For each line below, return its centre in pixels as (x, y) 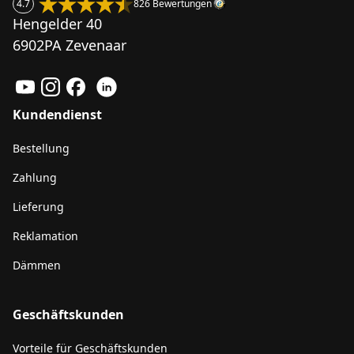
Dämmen (37, 265)
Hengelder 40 (57, 24)
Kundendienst (57, 115)
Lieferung (38, 207)
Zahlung (35, 177)
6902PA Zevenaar (70, 45)
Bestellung (41, 148)
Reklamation (45, 236)
